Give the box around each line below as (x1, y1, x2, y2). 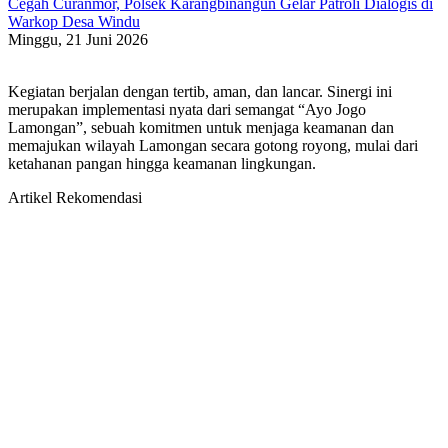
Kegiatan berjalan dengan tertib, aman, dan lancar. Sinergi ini (8, 83, 392, 101)
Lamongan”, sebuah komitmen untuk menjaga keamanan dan (8, 119, 394, 137)
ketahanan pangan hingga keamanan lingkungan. (8, 155, 316, 173)
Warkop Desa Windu (8, 13, 140, 31)
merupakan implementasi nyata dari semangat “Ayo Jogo (8, 101, 366, 119)
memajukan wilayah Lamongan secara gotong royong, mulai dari (8, 137, 418, 155)
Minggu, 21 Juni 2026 (8, 31, 148, 49)
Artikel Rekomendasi (8, 189, 142, 207)
